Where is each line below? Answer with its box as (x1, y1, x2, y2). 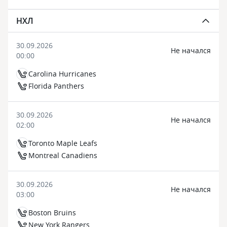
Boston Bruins (28, 208, 76, 217)
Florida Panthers (28, 81, 84, 91)
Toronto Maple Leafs (28, 138, 97, 148)
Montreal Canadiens (28, 150, 97, 160)
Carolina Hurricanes (28, 69, 96, 79)
